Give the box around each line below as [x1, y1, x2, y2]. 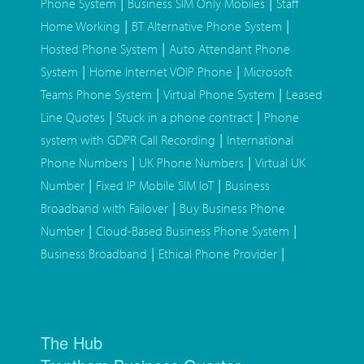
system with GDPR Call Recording [41, 132, 215, 149]
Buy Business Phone [180, 200, 285, 217]
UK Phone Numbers [139, 154, 244, 171]
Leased [286, 86, 323, 103]
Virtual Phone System [163, 86, 275, 103]
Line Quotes [41, 109, 105, 126]
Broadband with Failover [41, 200, 168, 217]
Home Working [41, 18, 120, 35]
